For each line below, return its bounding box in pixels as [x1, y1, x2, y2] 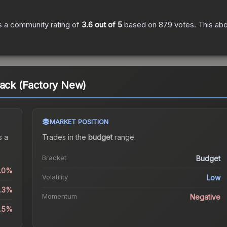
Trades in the [42, 133, 88, 142]
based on [122, 20, 159, 30]
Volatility [42, 173, 68, 181]
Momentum [42, 192, 77, 201]
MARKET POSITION [49, 118, 108, 126]
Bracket [42, 154, 66, 162]
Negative [190, 193, 221, 202]
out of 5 [93, 20, 122, 30]
